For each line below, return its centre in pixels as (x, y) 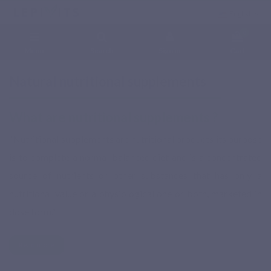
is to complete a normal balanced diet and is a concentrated (135, 157)
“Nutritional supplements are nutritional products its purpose (135, 139)
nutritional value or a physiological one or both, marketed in (135, 194)
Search (102, 51)
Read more (37, 245)
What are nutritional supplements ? (113, 117)
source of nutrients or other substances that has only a (135, 175)
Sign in (169, 51)
